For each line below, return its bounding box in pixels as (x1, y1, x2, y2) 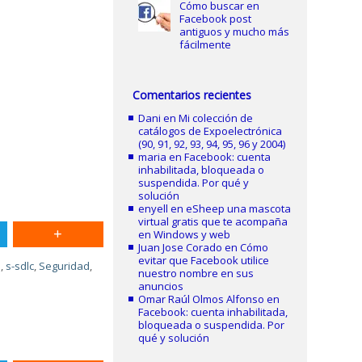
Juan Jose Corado (138, 240, 223, 255)
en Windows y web (138, 227, 231, 242)
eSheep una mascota (186, 201, 292, 216)
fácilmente (179, 37, 231, 52)
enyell (138, 201, 169, 216)
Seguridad (39, 259, 90, 273)
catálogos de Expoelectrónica (138, 124, 283, 138)
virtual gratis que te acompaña (138, 214, 288, 229)
